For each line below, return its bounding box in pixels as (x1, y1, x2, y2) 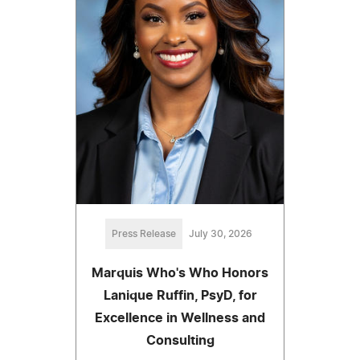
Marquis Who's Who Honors (92, 266, 268, 280)
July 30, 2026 (188, 228, 252, 239)
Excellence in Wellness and (95, 311, 265, 325)
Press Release (111, 228, 176, 239)
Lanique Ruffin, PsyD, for (103, 288, 257, 302)
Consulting (145, 333, 215, 347)
